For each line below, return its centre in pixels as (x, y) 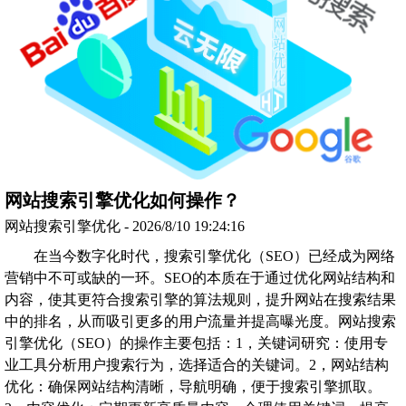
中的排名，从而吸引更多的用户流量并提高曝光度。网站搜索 (200, 322)
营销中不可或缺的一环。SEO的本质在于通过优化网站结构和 (200, 278)
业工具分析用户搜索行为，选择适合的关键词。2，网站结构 (197, 365)
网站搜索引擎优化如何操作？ (122, 201)
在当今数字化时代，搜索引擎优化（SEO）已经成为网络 (214, 256)
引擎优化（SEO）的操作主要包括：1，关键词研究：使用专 (196, 343)
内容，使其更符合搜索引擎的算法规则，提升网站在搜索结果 (200, 300)
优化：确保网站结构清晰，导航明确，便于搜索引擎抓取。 (193, 387)
